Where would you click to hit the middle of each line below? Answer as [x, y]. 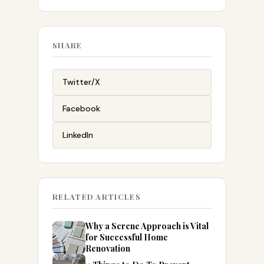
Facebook [81, 109]
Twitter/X [81, 82]
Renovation [108, 248]
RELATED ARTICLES [97, 197]
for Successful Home [127, 237]
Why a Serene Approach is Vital [147, 226]
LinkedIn [78, 135]
